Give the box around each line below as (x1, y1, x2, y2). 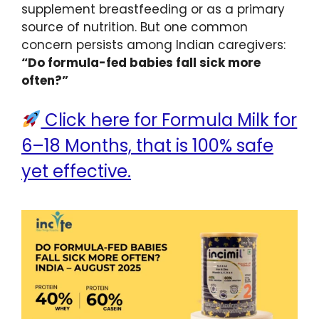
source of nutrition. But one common (21, 18, 248, 36)
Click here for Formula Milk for (41, 108, 298, 132)
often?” (21, 71, 68, 89)
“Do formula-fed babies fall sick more (21, 53, 261, 71)
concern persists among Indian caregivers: (21, 36, 286, 53)
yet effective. (21, 159, 131, 184)
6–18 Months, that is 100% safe (21, 134, 273, 158)
